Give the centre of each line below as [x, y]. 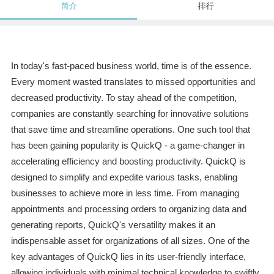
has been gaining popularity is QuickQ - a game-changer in [128, 146]
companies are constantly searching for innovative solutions [130, 114]
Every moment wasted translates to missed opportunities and [133, 82]
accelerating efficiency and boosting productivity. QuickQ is [128, 161]
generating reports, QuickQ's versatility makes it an [113, 225]
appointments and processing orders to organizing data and [128, 209]
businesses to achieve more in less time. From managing [125, 193]
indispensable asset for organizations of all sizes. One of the [130, 241]
